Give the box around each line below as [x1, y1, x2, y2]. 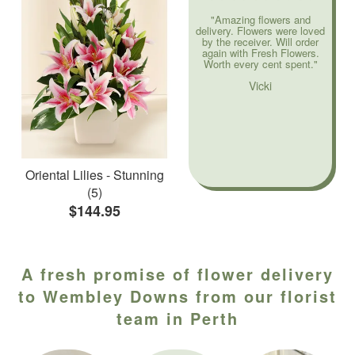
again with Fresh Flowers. [201, 44, 319, 60]
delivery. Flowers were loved [196, 22, 325, 38]
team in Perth [116, 306, 239, 330]
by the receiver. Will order [202, 33, 319, 49]
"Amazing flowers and [210, 11, 311, 27]
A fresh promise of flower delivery [21, 261, 334, 285]
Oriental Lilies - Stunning [25, 165, 164, 184]
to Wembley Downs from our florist [18, 284, 337, 307]
